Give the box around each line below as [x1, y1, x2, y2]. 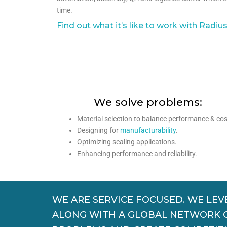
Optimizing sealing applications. [77, 138, 177, 146]
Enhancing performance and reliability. [77, 149, 197, 158]
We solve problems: [93, 96, 202, 108]
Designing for [77, 126, 120, 134]
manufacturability [120, 126, 176, 134]
